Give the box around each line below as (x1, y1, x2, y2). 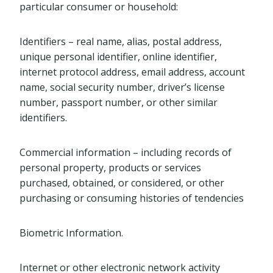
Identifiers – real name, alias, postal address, (19, 35, 222, 48)
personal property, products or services (19, 161, 201, 174)
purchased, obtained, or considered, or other (19, 176, 224, 190)
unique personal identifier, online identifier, (19, 50, 217, 63)
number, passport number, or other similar (19, 96, 218, 109)
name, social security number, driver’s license (19, 80, 225, 94)
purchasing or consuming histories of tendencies (19, 191, 244, 205)
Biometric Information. (19, 226, 123, 239)
